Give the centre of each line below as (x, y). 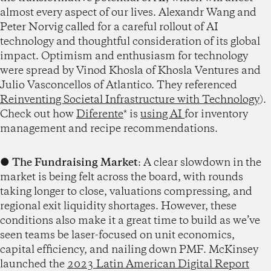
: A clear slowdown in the (200, 162)
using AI (162, 114)
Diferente (100, 114)
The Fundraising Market (75, 162)
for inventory (216, 114)
